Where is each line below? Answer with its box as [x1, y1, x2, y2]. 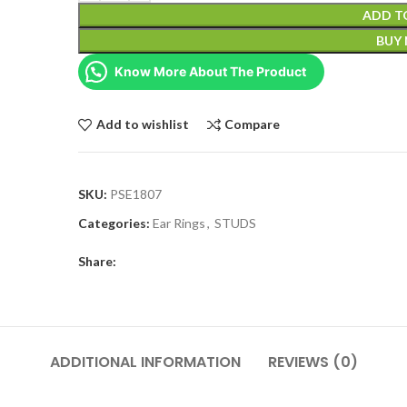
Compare [224, 116, 281, 133]
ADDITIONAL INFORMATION [49, 352, 241, 372]
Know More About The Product [114, 64, 307, 79]
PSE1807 [110, 186, 163, 202]
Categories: [78, 215, 151, 231]
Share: [78, 253, 117, 269]
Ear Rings [153, 215, 206, 231]
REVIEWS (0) [267, 352, 358, 372]
